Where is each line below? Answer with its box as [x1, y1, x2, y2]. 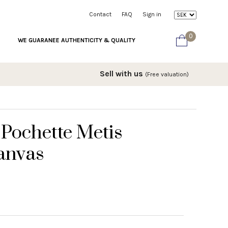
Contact [89, 11, 111, 18]
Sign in [142, 11, 161, 18]
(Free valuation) [145, 70, 189, 78]
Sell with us [100, 68, 145, 78]
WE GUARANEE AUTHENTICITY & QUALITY [18, 36, 135, 44]
